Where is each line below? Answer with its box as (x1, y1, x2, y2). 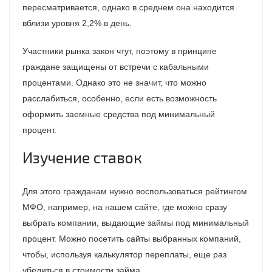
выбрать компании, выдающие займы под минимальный (22, 218, 249, 228)
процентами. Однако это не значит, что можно (22, 78, 206, 88)
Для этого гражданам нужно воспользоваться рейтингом (22, 186, 247, 197)
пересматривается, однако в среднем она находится (22, 2, 234, 13)
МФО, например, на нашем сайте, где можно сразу (22, 202, 227, 212)
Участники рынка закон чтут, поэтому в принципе (22, 46, 217, 56)
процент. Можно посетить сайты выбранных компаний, (22, 234, 241, 244)
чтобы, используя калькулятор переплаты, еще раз (22, 250, 226, 260)
